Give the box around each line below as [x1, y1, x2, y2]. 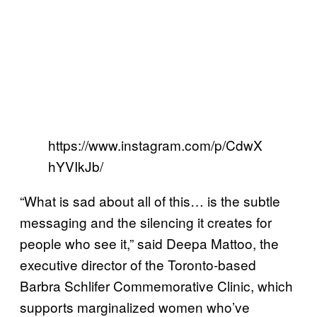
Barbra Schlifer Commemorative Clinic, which [20, 276, 293, 296]
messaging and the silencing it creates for [20, 212, 272, 232]
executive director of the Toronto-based [20, 255, 256, 275]
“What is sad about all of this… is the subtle [20, 191, 280, 211]
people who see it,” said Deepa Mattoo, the [20, 234, 279, 253]
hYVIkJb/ [48, 156, 103, 176]
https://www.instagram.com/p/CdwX [48, 135, 263, 155]
